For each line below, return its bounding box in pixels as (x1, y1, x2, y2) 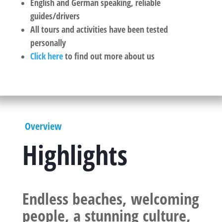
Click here (30, 50, 63, 62)
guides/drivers (30, 9, 80, 22)
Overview (22, 119, 61, 133)
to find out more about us (62, 50, 155, 62)
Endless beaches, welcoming (22, 187, 199, 209)
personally (30, 36, 66, 49)
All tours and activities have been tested (30, 23, 168, 35)
